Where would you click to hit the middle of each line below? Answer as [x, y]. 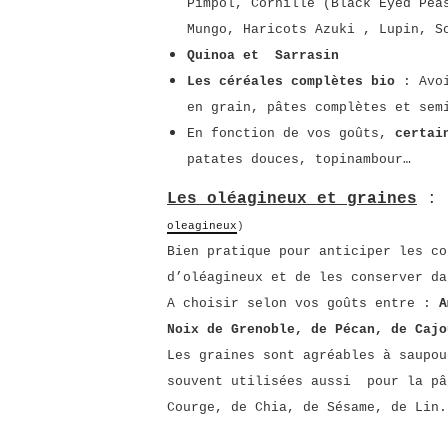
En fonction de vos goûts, [291, 133]
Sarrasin [307, 55]
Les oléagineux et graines [292, 199]
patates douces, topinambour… [299, 159]
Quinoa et [223, 55]
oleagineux [202, 226]
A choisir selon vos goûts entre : [303, 303]
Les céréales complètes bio [291, 81]
